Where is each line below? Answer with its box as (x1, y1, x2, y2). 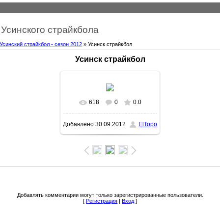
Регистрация (86, 197, 118, 204)
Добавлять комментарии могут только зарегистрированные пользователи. (17, 192, 203, 198)
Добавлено (63, 121, 94, 128)
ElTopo (138, 121, 158, 128)
